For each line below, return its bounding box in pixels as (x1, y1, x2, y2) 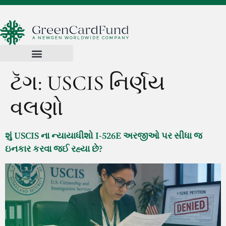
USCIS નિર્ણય (47, 70, 165, 96)
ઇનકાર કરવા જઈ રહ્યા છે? (5, 143, 103, 155)
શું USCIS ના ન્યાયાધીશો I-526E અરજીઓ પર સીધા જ (5, 130, 202, 142)
